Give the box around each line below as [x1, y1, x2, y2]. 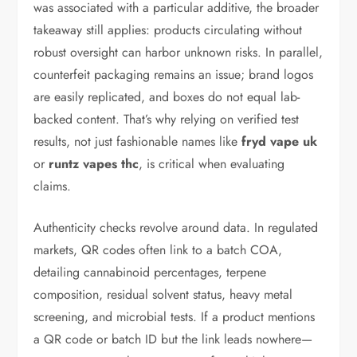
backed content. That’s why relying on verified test [33, 110, 300, 128]
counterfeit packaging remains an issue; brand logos [33, 65, 314, 84]
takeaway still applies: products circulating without [33, 21, 303, 39]
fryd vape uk [241, 132, 318, 151]
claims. [33, 177, 72, 195]
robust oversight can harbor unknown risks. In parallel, [33, 43, 324, 61]
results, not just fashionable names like [33, 132, 242, 151]
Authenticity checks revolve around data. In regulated [33, 218, 319, 237]
